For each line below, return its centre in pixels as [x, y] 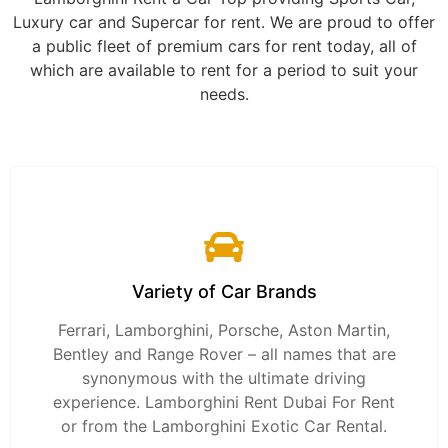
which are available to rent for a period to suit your [224, 70]
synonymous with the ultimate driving [224, 378]
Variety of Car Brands [224, 292]
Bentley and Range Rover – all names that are [224, 354]
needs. [224, 94]
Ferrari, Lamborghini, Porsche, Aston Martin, [224, 330]
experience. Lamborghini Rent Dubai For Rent [224, 402]
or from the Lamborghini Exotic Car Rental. [224, 426]
